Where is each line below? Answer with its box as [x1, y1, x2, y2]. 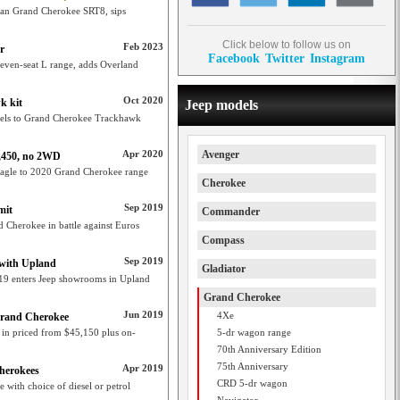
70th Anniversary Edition [217, 344, 321, 354]
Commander [202, 205, 260, 218]
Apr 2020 [122, 148, 163, 159]
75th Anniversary [217, 361, 288, 371]
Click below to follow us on [222, 38, 351, 51]
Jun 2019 [123, 309, 163, 320]
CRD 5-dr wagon [217, 378, 287, 388]
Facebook [208, 51, 260, 65]
